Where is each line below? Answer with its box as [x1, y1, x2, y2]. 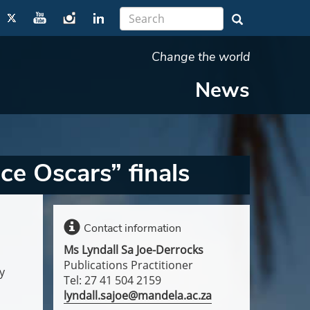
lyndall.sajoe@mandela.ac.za [63, 288, 212, 303]
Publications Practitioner [63, 257, 193, 273]
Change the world [152, 48, 250, 65]
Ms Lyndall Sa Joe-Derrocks [63, 242, 203, 257]
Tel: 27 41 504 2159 [63, 273, 161, 288]
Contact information [83, 221, 181, 236]
